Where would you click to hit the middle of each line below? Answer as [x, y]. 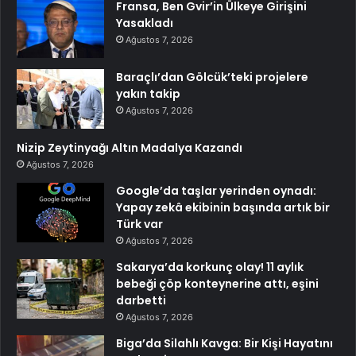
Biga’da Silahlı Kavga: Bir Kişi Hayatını [224, 343]
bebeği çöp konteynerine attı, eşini [217, 283]
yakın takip [148, 93]
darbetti [141, 300]
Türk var [139, 224]
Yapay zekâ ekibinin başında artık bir [223, 207]
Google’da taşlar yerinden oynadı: [216, 190]
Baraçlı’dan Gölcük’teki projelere [212, 77]
